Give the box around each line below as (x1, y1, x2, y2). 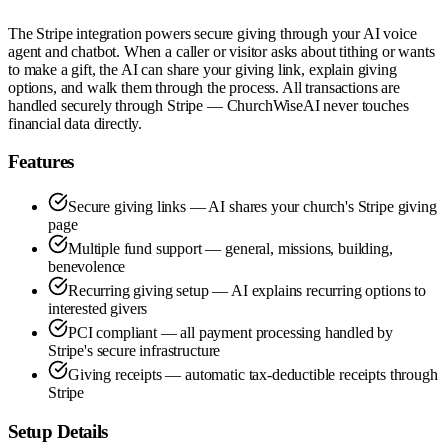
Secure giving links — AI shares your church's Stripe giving (68, 198, 437, 216)
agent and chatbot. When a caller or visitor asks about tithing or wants (8, 42, 435, 60)
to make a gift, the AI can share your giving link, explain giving (8, 60, 397, 78)
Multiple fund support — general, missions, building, (68, 240, 393, 258)
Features (8, 151, 74, 173)
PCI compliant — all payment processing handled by (68, 324, 394, 342)
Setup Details (8, 420, 108, 442)
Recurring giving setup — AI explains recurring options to (68, 282, 426, 300)
